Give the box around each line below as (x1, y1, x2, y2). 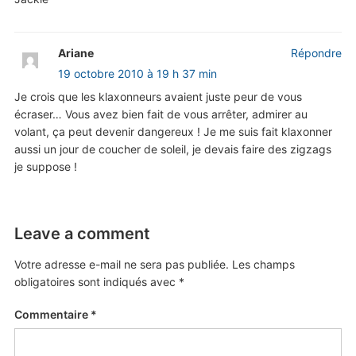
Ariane (57, 45, 94, 60)
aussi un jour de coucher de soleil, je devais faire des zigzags (14, 141, 331, 156)
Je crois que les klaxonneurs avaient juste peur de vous (14, 89, 302, 103)
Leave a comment (14, 223, 150, 243)
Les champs (231, 257, 295, 271)
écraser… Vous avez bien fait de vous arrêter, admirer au (14, 106, 308, 121)
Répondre (291, 45, 342, 60)
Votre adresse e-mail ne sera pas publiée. (14, 257, 229, 271)
